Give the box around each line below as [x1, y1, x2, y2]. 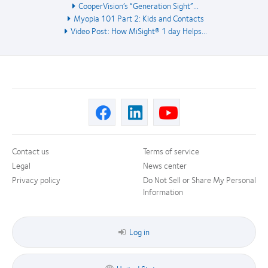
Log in [129, 225, 150, 239]
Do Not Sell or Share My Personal [143, 173, 256, 187]
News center [143, 159, 187, 172]
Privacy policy [12, 173, 60, 187]
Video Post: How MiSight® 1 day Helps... [70, 24, 207, 38]
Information [143, 185, 183, 199]
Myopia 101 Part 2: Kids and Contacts [73, 11, 204, 25]
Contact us [12, 144, 49, 158]
